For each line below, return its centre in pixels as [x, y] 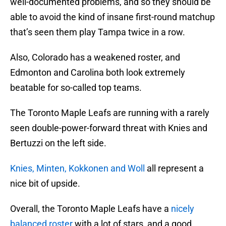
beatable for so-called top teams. [76, 88]
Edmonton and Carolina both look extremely [98, 73]
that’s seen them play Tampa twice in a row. [98, 32]
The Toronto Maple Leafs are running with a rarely [110, 113]
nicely [182, 209]
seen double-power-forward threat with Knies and [109, 128]
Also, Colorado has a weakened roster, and [95, 58]
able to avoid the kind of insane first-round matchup [112, 17]
